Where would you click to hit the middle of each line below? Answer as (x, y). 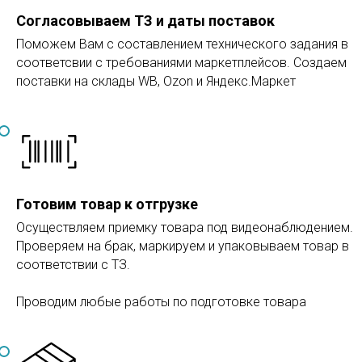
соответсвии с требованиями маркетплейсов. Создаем (181, 63)
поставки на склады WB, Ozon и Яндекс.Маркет (156, 82)
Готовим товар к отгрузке (107, 204)
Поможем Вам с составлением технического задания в (182, 44)
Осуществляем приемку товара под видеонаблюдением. (185, 228)
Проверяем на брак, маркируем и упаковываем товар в (183, 246)
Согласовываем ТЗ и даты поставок (145, 21)
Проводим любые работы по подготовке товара (161, 302)
